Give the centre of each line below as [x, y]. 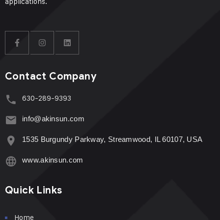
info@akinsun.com [53, 118]
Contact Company [51, 76]
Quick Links [34, 190]
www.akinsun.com [53, 160]
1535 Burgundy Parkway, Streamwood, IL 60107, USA [112, 139]
